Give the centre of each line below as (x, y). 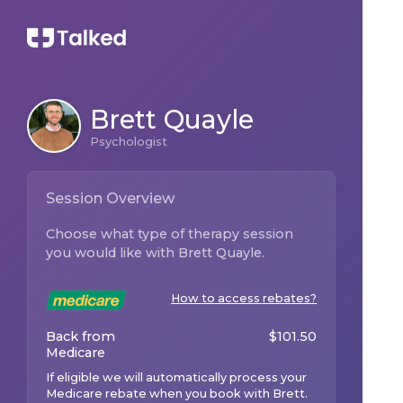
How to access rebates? (244, 298)
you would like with (110, 253)
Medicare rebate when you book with (159, 394)
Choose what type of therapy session (170, 234)
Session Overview (110, 198)
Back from (81, 337)
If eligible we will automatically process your (176, 378)
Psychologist (129, 142)
